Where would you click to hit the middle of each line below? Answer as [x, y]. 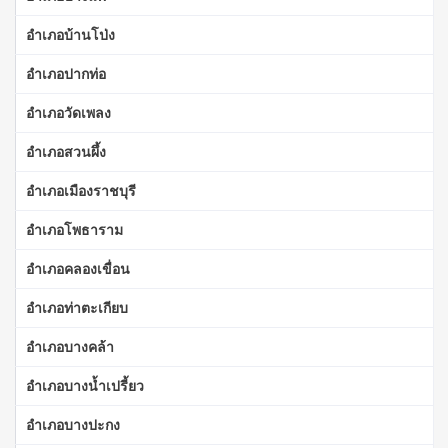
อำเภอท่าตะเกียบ [77, 307]
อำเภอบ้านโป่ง [70, 34]
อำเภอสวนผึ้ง [66, 151]
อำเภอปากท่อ [66, 73]
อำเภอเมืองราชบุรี [81, 190]
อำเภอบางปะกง [73, 424]
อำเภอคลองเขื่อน [78, 268]
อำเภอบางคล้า [70, 346]
